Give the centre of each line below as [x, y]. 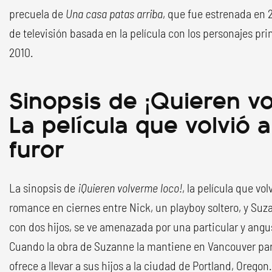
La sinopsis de [42, 188]
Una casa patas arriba [113, 14]
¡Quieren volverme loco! [129, 188]
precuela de [36, 14]
